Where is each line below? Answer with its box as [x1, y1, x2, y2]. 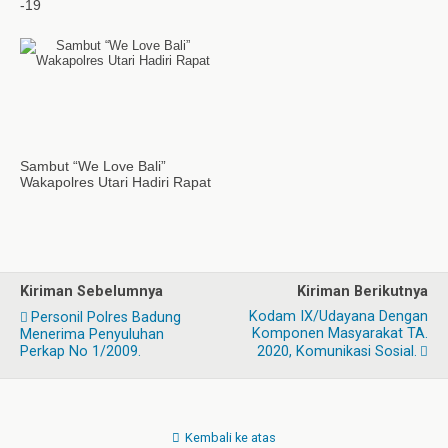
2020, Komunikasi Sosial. [257, 343, 417, 360]
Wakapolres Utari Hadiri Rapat [20, 174, 211, 190]
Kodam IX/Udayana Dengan [249, 308, 428, 325]
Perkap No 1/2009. [20, 343, 141, 360]
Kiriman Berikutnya [297, 283, 428, 300]
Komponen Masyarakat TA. [252, 325, 428, 342]
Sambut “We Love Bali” [20, 158, 166, 174]
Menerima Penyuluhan [20, 326, 164, 343]
